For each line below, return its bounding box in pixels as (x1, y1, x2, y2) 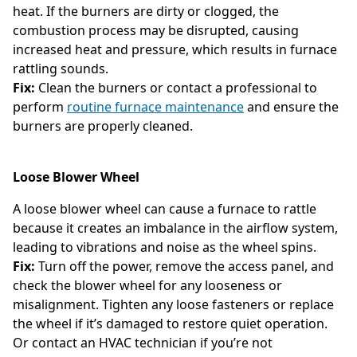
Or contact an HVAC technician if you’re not (13, 333, 273, 351)
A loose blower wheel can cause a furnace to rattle (13, 199, 316, 218)
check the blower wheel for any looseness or (13, 276, 282, 294)
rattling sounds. (13, 59, 108, 77)
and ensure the (244, 97, 339, 116)
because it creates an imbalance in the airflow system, (13, 218, 338, 237)
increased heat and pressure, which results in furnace (13, 40, 337, 58)
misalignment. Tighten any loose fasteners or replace (13, 295, 334, 313)
